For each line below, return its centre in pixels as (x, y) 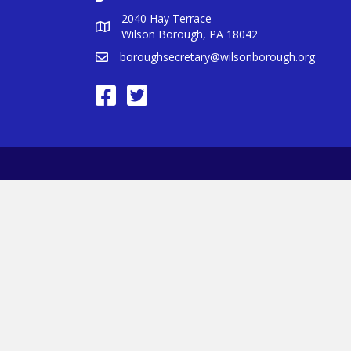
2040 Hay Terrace (166, 18)
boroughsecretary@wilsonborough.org (217, 57)
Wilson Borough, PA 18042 (190, 34)
